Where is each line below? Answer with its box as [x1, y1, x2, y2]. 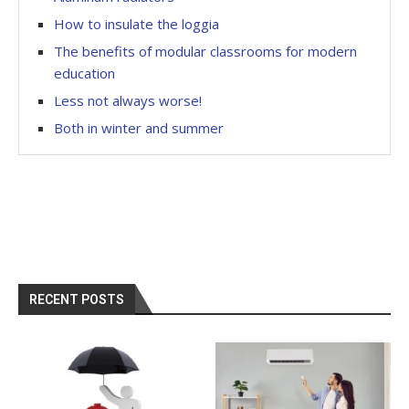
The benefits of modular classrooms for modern [54, 41, 357, 60]
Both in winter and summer [54, 118, 224, 137]
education [54, 63, 115, 82]
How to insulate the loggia [54, 14, 219, 33]
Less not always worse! [54, 90, 202, 110]
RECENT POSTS [29, 291, 124, 307]
